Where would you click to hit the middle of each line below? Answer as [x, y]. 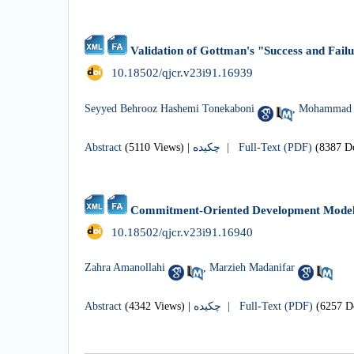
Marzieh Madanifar [252, 268]
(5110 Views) [154, 147]
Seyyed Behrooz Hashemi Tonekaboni [169, 108]
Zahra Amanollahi [125, 268]
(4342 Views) [155, 307]
